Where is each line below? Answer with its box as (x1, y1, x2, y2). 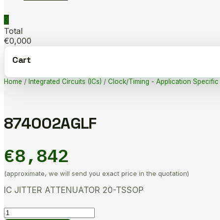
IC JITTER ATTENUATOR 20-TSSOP (4, 185, 143, 195)
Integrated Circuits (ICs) (28, 78, 102, 85)
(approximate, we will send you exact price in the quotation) (4, 169, 189, 177)
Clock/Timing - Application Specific (108, 78, 219, 85)
